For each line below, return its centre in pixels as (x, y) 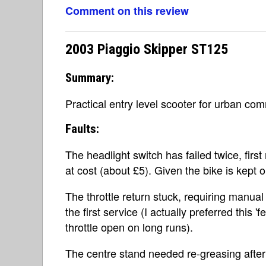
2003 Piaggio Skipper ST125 (147, 49)
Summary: (90, 78)
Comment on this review (127, 10)
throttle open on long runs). (129, 227)
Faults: (82, 129)
